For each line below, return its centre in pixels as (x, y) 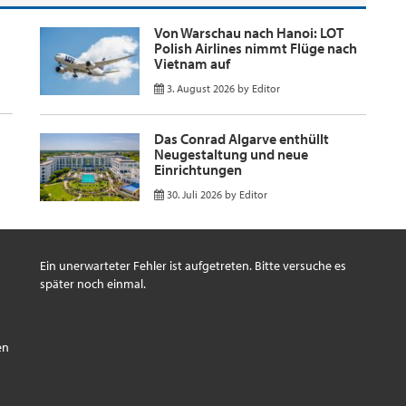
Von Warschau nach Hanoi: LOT (249, 32)
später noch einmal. (93, 283)
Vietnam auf (192, 63)
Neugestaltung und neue (231, 154)
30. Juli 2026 (194, 194)
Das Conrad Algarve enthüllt (242, 138)
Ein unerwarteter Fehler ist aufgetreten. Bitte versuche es (193, 265)
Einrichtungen (198, 169)
